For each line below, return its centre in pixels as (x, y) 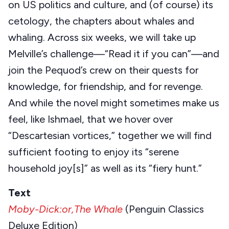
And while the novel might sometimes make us (114, 103)
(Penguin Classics (163, 209)
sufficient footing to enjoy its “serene (94, 152)
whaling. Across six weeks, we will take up (102, 38)
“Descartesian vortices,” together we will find (110, 136)
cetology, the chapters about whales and (101, 21)
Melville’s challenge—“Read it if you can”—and (114, 54)
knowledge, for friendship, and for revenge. (106, 87)
